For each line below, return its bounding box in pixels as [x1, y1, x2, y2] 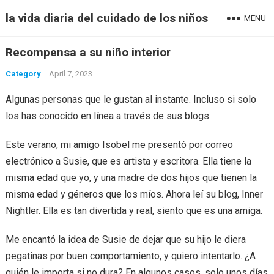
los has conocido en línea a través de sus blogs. [5, 110, 211, 122]
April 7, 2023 [48, 69, 92, 78]
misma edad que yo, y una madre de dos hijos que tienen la [5, 172, 257, 183]
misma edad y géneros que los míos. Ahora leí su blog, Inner [5, 188, 263, 200]
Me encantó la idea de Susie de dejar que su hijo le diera [5, 234, 246, 245]
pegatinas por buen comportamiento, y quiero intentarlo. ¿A [5, 250, 256, 262]
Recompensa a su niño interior [5, 45, 171, 59]
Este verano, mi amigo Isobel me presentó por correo [5, 139, 233, 150]
